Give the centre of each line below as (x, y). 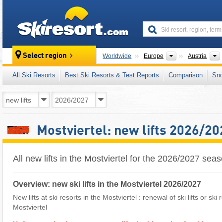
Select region (45, 56)
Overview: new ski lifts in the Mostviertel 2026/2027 (107, 184)
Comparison (186, 75)
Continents (193, 55)
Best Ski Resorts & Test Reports (112, 75)
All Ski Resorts (34, 75)
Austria (197, 56)
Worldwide (117, 56)
